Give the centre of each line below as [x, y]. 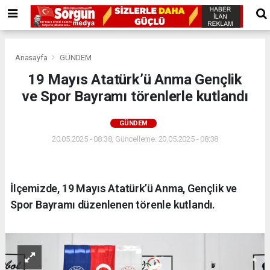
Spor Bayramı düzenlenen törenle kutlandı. [113, 204]
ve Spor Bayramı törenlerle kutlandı [135, 96]
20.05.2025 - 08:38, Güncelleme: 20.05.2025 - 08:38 [135, 139]
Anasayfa [32, 57]
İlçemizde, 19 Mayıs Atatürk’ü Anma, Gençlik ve [124, 188]
